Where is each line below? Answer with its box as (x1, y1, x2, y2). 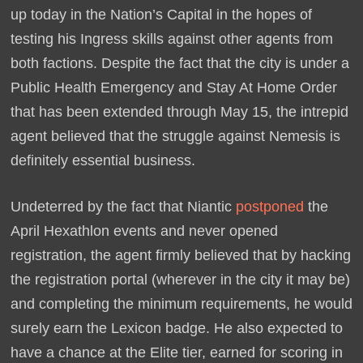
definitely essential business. (10, 152, 199, 169)
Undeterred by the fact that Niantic (10, 199, 236, 216)
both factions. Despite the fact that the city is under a (10, 55, 349, 72)
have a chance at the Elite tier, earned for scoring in (10, 344, 343, 361)
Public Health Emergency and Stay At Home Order (10, 79, 337, 96)
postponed (235, 199, 304, 216)
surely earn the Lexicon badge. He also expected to (10, 320, 343, 337)
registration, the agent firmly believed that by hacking (10, 247, 351, 264)
